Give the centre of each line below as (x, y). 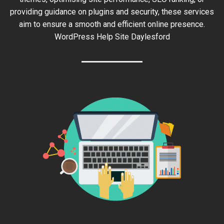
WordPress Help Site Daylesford (112, 37)
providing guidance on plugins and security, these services (112, 12)
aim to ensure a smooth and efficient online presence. (112, 24)
